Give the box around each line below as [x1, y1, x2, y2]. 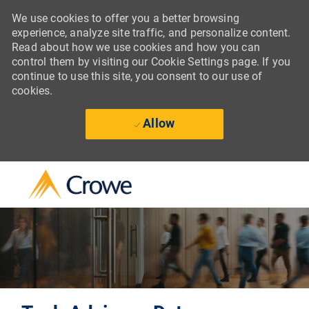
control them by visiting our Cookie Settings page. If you [11, 55, 291, 68]
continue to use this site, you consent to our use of [11, 70, 263, 83]
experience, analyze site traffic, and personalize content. [11, 26, 291, 39]
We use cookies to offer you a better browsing [11, 12, 239, 25]
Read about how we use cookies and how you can [11, 41, 260, 54]
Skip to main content [103, 161, 206, 175]
